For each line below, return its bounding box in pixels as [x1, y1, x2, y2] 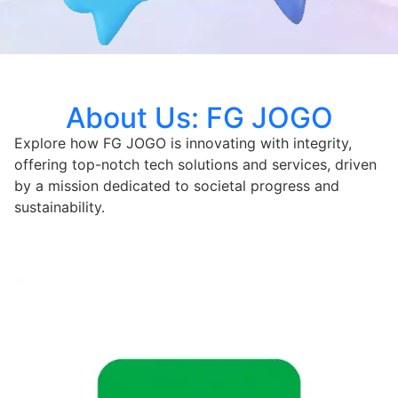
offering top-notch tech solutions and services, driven [14, 155, 377, 173]
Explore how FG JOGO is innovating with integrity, [14, 133, 352, 152]
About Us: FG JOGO [65, 99, 333, 135]
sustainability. [14, 197, 105, 216]
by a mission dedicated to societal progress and [14, 176, 339, 195]
